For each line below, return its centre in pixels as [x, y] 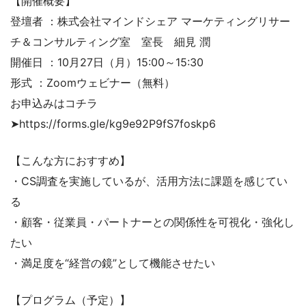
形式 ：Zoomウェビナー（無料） [93, 83]
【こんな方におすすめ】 [70, 161]
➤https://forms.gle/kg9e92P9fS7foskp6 [113, 124]
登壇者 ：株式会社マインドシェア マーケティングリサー [150, 22]
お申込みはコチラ [54, 103]
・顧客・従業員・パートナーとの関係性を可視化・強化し [152, 222]
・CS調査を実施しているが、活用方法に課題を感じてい [149, 181]
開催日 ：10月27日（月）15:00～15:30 [107, 62]
